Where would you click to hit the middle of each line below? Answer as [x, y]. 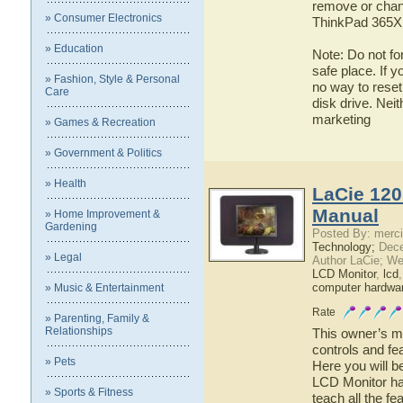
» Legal [63, 257]
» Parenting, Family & [97, 318]
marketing [341, 119]
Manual [345, 215]
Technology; [344, 247]
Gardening [71, 227]
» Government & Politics [103, 153]
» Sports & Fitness [89, 392]
